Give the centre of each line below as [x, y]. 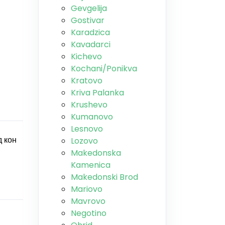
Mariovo [87, 189]
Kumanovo [92, 117]
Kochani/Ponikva [104, 69]
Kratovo [87, 81]
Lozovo [84, 141]
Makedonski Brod [104, 177]
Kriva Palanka [97, 93]
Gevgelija [89, 8]
